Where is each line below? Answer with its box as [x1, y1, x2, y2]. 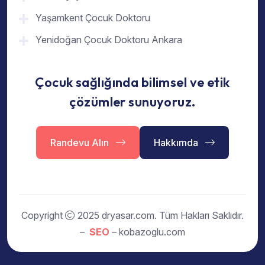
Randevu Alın [50, 136, 111, 148]
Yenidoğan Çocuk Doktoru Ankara [35, 33, 182, 46]
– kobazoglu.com [109, 225, 185, 238]
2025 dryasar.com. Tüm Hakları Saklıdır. [75, 209, 244, 221]
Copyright [21, 209, 65, 221]
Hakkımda [154, 136, 201, 148]
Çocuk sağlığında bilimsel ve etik [35, 73, 230, 91]
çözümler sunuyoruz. [69, 93, 196, 110]
